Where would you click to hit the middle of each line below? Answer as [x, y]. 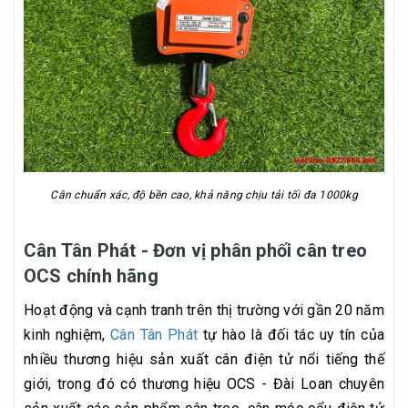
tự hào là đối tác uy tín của [291, 335]
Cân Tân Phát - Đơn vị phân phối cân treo [195, 251]
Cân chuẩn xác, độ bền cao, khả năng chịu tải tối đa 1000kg [204, 195]
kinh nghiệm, [67, 335]
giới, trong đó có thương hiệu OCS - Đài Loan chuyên [204, 384]
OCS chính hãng [91, 276]
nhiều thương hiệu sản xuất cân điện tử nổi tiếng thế [204, 360]
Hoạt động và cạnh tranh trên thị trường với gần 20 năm [204, 311]
